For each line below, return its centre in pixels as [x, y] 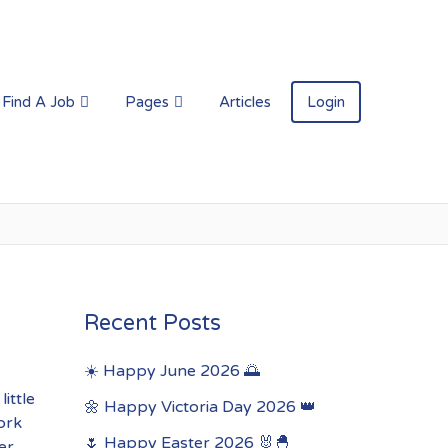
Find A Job [38, 102]
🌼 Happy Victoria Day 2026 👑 [199, 407]
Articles [245, 102]
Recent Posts [152, 323]
